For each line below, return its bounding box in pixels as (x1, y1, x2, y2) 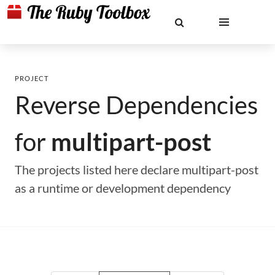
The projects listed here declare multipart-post (15, 162, 258, 177)
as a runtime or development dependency (15, 180, 231, 195)
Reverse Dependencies (15, 90, 258, 120)
